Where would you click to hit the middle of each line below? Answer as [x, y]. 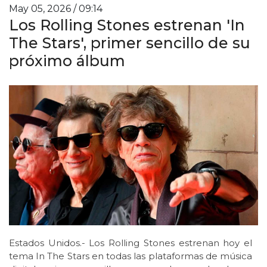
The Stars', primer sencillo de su [130, 43]
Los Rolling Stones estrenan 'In [127, 25]
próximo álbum [67, 60]
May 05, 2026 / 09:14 [56, 8]
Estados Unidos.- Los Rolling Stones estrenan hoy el [131, 243]
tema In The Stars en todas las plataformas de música [131, 256]
